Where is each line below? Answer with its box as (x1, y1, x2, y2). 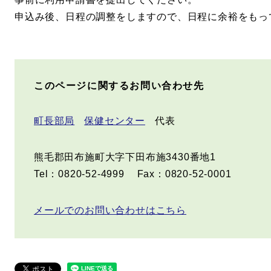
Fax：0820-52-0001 (137, 168, 232, 179)
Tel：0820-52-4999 (34, 168, 125, 179)
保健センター (84, 115, 146, 126)
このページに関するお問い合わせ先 (34, 80, 204, 91)
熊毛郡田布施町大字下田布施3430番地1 (34, 151, 216, 162)
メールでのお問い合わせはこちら (34, 204, 187, 215)
